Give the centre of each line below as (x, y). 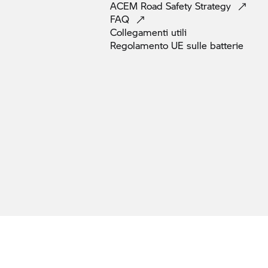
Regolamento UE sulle (160, 45)
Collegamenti (141, 32)
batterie (227, 45)
